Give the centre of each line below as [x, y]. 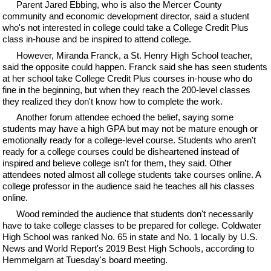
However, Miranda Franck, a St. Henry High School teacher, [134, 55]
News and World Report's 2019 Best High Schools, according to [129, 248]
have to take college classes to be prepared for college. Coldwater [132, 225]
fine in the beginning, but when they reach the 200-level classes [127, 90]
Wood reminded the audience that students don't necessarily [135, 214]
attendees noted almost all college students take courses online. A [132, 175]
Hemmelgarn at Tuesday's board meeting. [85, 260]
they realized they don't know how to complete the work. [113, 101]
